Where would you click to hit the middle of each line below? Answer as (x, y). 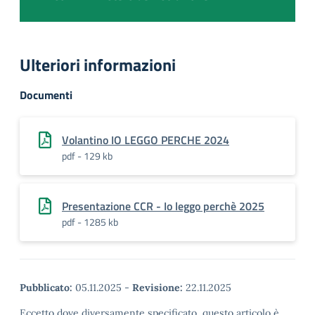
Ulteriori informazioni (98, 64)
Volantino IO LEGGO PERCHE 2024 (146, 140)
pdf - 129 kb (87, 155)
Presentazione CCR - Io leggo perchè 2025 (163, 206)
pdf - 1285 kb (90, 221)
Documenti (46, 95)
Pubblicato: (46, 287)
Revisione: (157, 287)
